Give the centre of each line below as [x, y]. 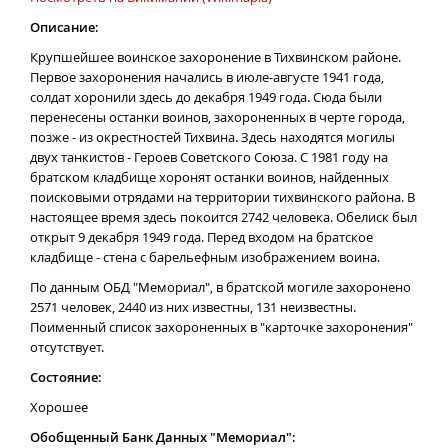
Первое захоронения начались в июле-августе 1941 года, [207, 77]
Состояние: [66, 377]
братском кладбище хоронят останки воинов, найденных [209, 177]
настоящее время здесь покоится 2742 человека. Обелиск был [223, 217]
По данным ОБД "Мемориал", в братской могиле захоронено [220, 287]
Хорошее [59, 407]
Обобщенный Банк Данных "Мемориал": [163, 437]
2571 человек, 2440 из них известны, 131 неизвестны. [193, 307]
